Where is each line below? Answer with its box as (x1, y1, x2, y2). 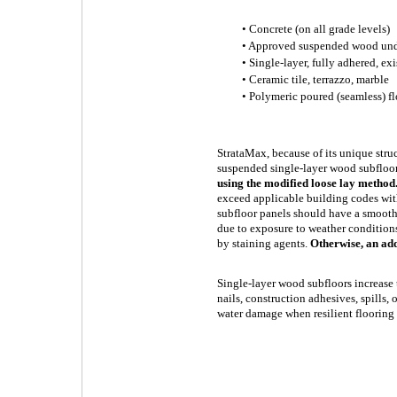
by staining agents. (217, 237, 310, 250)
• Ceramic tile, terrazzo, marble (242, 73, 389, 86)
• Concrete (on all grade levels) (242, 22, 390, 35)
